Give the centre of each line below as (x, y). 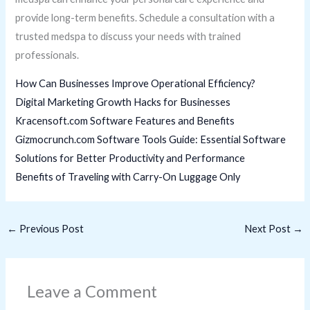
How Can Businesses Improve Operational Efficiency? (136, 84)
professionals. (47, 55)
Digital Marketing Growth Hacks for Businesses (123, 102)
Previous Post (50, 228)
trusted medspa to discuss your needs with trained (128, 36)
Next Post (269, 228)
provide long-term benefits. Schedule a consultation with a (145, 17)
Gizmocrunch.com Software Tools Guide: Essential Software (151, 140)
